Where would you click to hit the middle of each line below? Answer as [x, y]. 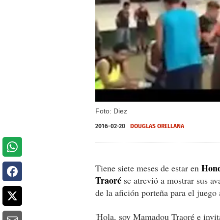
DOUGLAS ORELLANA [157, 126]
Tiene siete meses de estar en [148, 168]
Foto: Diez [111, 111]
